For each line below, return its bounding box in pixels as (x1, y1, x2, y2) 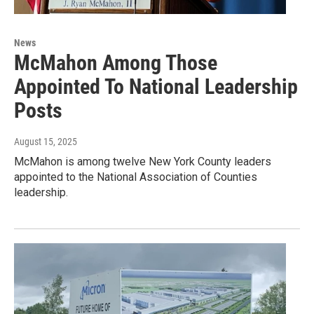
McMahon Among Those (14, 50, 217, 76)
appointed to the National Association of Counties (14, 170, 257, 184)
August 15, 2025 (14, 136, 77, 148)
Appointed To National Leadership (14, 74, 298, 100)
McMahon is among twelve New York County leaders (14, 155, 271, 169)
